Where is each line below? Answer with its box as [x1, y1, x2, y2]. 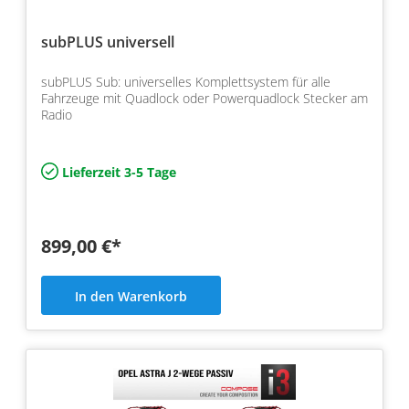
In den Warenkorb [75, 287, 187, 305]
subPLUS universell [41, 31, 174, 52]
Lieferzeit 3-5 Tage [58, 163, 177, 181]
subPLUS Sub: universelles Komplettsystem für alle [41, 72, 330, 90]
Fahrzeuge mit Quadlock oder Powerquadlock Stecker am [41, 89, 368, 107]
